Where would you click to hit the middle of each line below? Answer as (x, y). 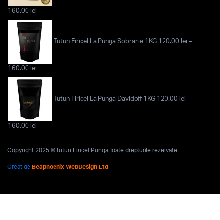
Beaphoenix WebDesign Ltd (70, 167)
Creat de (20, 167)
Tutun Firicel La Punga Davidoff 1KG (104, 99)
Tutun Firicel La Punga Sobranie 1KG (105, 42)
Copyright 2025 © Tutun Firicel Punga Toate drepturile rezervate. (93, 151)
